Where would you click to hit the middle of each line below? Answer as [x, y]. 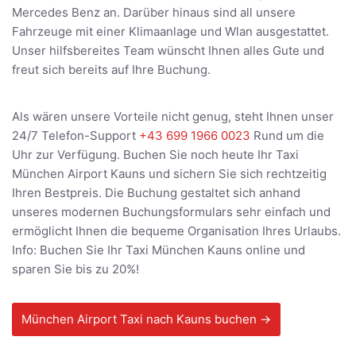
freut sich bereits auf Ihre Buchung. [111, 70]
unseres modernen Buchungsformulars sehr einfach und [171, 212]
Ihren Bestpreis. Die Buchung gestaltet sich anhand [156, 193]
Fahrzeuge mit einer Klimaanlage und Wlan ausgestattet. [170, 32]
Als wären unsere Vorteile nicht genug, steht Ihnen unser [173, 117]
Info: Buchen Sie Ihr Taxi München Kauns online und [159, 250]
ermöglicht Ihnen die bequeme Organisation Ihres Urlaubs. [176, 231]
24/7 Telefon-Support [75, 136]
